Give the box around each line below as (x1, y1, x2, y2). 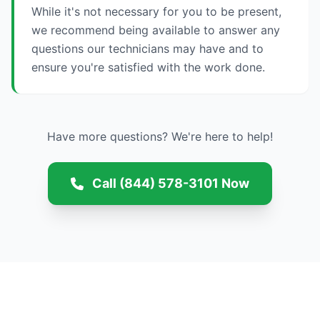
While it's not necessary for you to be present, (31, 4, 281, 19)
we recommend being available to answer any (31, 23, 280, 37)
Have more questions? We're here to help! (47, 129, 273, 144)
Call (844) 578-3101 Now (92, 176, 249, 191)
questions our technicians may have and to (31, 41, 264, 56)
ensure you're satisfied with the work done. (31, 60, 265, 74)
